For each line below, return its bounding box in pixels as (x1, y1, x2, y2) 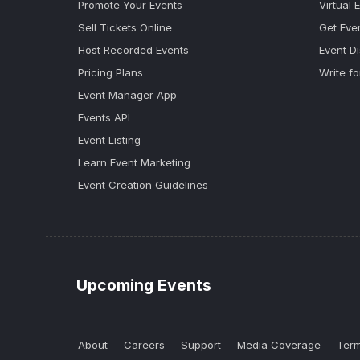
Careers (124, 338, 165, 351)
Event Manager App (78, 88, 177, 101)
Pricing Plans (78, 66, 143, 79)
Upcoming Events (76, 276, 211, 295)
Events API (78, 111, 130, 124)
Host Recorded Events (78, 43, 189, 56)
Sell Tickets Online (78, 21, 172, 34)
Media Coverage (237, 338, 321, 351)
